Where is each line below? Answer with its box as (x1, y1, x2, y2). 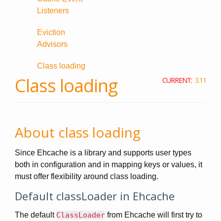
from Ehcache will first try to (105, 211, 202, 219)
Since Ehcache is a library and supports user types (15, 148, 191, 157)
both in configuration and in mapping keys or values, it (15, 160, 202, 169)
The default (15, 211, 56, 219)
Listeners (37, 6, 69, 15)
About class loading (15, 123, 141, 142)
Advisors (37, 40, 68, 48)
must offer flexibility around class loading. (15, 172, 158, 181)
